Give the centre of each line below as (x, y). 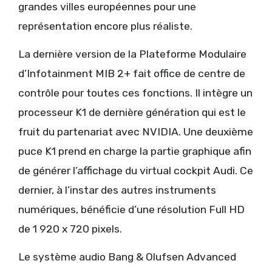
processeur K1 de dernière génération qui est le (132, 113)
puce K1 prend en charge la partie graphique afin (135, 151)
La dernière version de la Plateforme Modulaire (132, 54)
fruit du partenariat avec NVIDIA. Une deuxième (136, 132)
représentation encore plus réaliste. (105, 26)
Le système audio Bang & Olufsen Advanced (127, 257)
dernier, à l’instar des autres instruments (117, 190)
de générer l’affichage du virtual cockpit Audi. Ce (136, 171)
